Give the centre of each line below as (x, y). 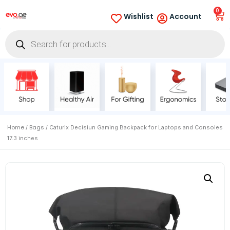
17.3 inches (23, 138)
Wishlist (138, 16)
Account (186, 16)
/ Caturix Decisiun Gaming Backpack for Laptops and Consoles (133, 128)
